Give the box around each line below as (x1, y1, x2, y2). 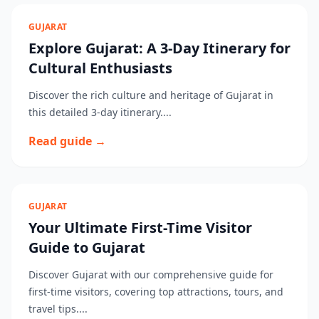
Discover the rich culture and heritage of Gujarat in (28, 88, 273, 102)
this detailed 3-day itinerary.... (28, 105, 172, 119)
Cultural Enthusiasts (28, 58, 172, 78)
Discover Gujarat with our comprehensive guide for (28, 268, 273, 281)
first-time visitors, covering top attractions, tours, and (28, 285, 283, 298)
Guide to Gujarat (28, 238, 145, 257)
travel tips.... (28, 302, 88, 315)
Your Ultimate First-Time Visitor (28, 218, 252, 237)
